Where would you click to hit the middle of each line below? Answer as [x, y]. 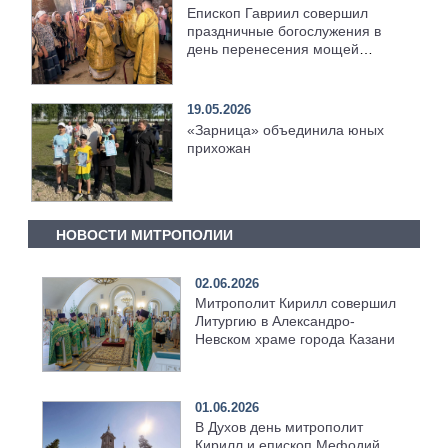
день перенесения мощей [273, 48]
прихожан [219, 147]
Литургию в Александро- [274, 321]
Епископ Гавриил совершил [278, 12]
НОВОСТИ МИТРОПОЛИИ [144, 235]
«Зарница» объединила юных [286, 129]
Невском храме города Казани [294, 339]
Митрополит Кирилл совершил [295, 303]
